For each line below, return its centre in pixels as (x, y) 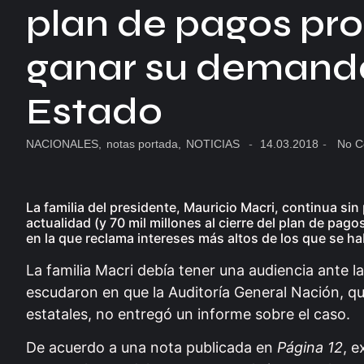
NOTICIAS (213, 144)
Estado (94, 111)
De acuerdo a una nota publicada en (152, 348)
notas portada (142, 144)
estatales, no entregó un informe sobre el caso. (188, 314)
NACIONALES (62, 144)
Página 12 (310, 348)
